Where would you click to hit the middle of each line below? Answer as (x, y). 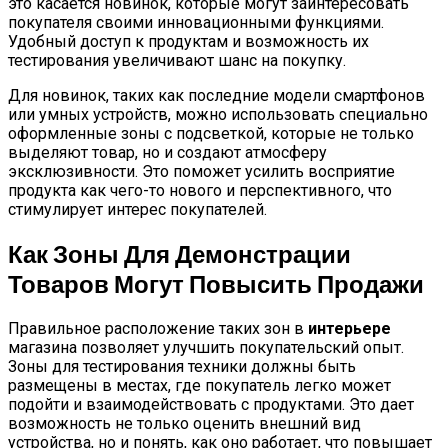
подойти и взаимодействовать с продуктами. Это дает (211, 404)
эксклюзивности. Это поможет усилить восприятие (201, 172)
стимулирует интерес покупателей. (137, 210)
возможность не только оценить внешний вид (184, 423)
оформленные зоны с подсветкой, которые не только (211, 134)
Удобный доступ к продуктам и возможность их (188, 42)
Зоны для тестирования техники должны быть (182, 366)
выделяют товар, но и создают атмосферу (167, 153)
